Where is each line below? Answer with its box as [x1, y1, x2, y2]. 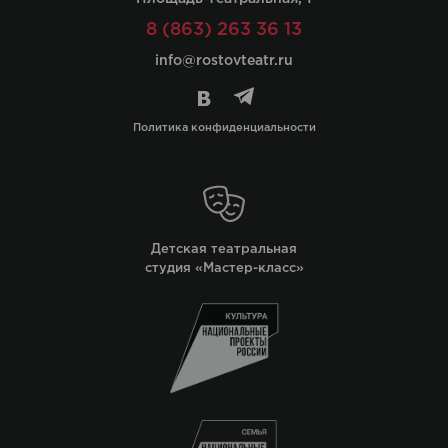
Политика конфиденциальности [132, 123, 316, 133]
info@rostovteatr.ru [155, 55, 293, 67]
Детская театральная [151, 244, 297, 255]
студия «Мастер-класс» [144, 263, 304, 274]
